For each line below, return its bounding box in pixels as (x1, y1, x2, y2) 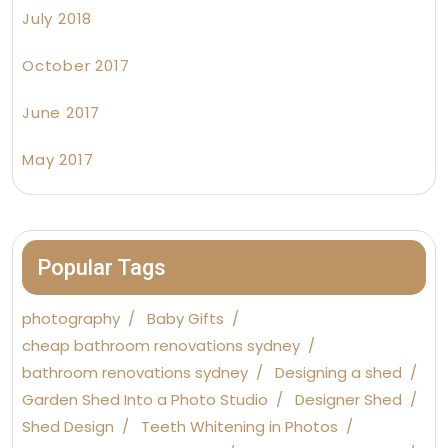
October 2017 (22, 55, 130, 77)
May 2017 (22, 149, 94, 171)
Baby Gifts (147, 308, 224, 330)
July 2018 (22, 8, 93, 30)
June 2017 (22, 102, 101, 124)
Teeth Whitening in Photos (141, 416, 338, 438)
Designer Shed (295, 389, 402, 411)
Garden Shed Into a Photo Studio (22, 389, 268, 411)
